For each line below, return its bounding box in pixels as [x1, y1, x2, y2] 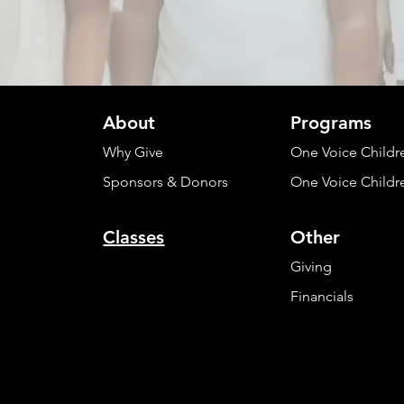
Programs [290, 112, 372, 133]
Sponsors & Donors [103, 173, 229, 190]
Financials [290, 288, 354, 305]
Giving [290, 258, 333, 275]
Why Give [103, 143, 164, 161]
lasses [115, 226, 165, 248]
